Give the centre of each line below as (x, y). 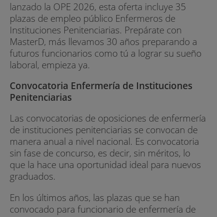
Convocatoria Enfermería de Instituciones (101, 86)
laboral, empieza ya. (50, 64)
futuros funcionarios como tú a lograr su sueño (106, 53)
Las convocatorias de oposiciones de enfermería (108, 118)
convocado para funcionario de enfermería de (103, 209)
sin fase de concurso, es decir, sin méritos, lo (100, 153)
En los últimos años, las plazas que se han (95, 197)
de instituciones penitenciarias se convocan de (104, 130)
